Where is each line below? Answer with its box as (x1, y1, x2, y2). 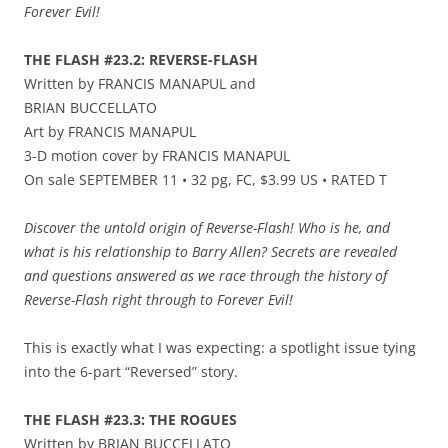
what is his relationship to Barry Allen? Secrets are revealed (24, 242, 397, 262)
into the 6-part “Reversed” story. (24, 362, 238, 382)
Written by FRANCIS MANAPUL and (24, 74, 256, 94)
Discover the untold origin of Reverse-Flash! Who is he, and (24, 218, 390, 238)
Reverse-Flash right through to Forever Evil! (24, 290, 293, 310)
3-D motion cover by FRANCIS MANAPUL (24, 146, 290, 166)
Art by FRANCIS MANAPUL (24, 122, 196, 142)
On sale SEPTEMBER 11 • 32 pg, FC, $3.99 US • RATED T (24, 170, 387, 190)
